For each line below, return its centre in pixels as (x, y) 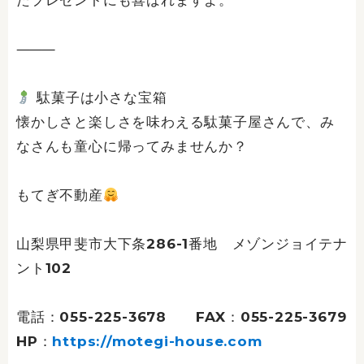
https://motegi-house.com (157, 342)
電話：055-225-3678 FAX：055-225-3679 (182, 317)
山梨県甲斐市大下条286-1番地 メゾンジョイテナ (182, 244)
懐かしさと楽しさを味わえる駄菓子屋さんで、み (175, 122)
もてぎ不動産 (60, 195)
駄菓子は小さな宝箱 (100, 98)
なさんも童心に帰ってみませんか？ (132, 147)
